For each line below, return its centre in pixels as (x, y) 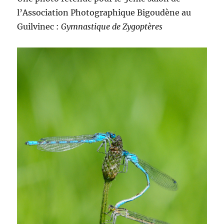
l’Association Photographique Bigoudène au (104, 12)
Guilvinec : (39, 26)
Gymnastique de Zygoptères (112, 26)
